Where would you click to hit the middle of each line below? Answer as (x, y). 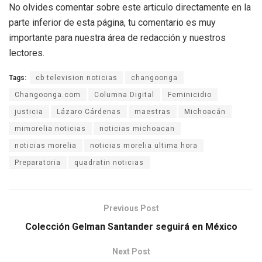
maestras (153, 111)
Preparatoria (38, 162)
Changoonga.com (48, 94)
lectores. (27, 53)
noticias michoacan (137, 128)
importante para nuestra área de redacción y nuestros (117, 37)
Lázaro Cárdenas (89, 111)
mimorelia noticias (50, 128)
